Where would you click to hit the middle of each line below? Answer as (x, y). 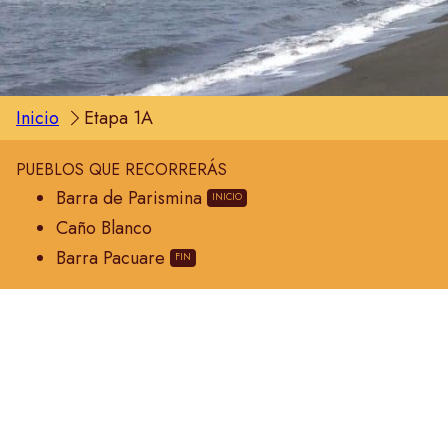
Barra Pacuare (110, 258)
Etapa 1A (119, 118)
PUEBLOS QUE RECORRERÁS (121, 170)
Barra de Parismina (129, 198)
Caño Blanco (104, 228)
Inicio (37, 118)
